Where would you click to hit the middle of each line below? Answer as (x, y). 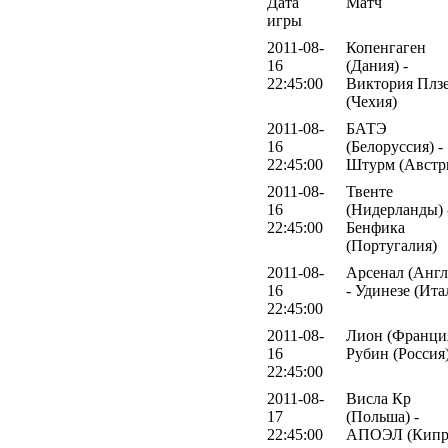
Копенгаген (386, 48)
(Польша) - (382, 417)
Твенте (369, 192)
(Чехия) (371, 102)
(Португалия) (391, 246)
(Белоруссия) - (394, 147)
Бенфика (375, 228)
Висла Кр (378, 399)
